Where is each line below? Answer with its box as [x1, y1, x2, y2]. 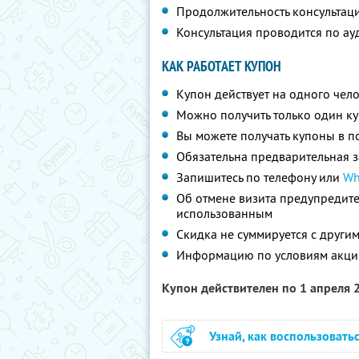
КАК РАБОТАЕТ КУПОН [162, 57, 281, 75]
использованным [176, 205, 272, 221]
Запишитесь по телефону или [176, 169, 343, 185]
